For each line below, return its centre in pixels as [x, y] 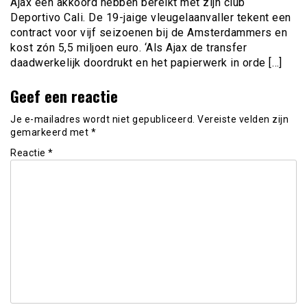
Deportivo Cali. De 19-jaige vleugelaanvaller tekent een [151, 18]
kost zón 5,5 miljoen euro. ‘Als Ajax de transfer [128, 48]
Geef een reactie [64, 96]
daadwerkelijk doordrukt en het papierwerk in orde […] [146, 63]
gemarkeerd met [51, 132]
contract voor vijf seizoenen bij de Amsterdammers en [149, 33]
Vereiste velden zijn [243, 119]
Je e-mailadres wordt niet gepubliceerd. [103, 119]
